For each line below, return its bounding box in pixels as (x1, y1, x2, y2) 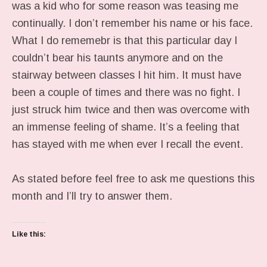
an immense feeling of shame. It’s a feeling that (12, 121, 240, 133)
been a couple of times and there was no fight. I (12, 86, 240, 98)
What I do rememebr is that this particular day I (12, 35, 237, 46)
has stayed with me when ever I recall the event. (12, 138, 243, 150)
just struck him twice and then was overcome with (12, 104, 250, 116)
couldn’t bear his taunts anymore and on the (12, 52, 223, 64)
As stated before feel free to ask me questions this (12, 173, 254, 185)
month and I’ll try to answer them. (12, 190, 172, 202)
